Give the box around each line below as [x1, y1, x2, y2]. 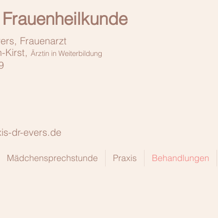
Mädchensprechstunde [7, 152, 98, 163]
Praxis [113, 152, 137, 163]
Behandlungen [152, 152, 209, 163]
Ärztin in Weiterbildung [31, 49, 102, 58]
